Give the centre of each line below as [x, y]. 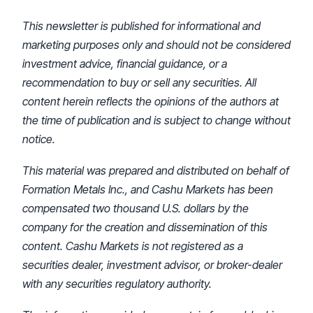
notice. [39, 139]
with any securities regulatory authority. [117, 283]
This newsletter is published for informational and [141, 26]
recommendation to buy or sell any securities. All [139, 82]
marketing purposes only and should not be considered [156, 44]
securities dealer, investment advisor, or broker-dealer [152, 264]
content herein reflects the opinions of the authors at [151, 101]
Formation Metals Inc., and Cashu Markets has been [148, 189]
